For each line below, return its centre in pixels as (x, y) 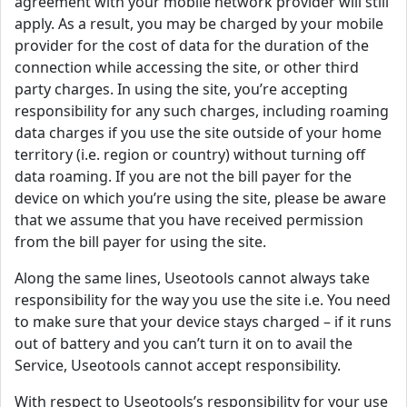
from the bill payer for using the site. (140, 242)
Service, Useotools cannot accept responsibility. (178, 366)
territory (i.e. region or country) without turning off (190, 155)
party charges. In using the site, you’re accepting (181, 89)
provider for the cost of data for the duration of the (192, 46)
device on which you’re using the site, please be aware (200, 199)
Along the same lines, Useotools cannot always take (192, 278)
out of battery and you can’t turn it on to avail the (184, 344)
